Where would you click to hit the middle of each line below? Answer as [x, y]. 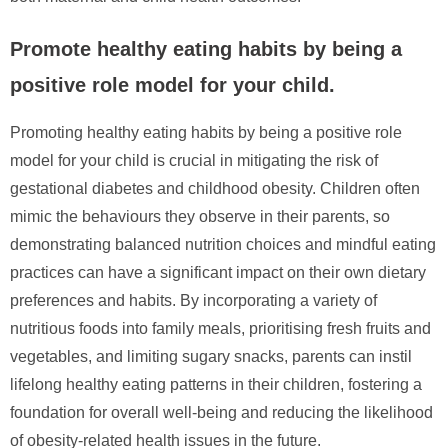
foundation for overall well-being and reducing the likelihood [221, 412]
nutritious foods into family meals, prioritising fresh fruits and [220, 328]
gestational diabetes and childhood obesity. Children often [215, 188]
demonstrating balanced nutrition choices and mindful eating [223, 244]
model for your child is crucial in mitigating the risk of [194, 160]
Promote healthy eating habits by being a [206, 48]
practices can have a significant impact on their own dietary [218, 272]
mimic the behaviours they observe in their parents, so [200, 216]
